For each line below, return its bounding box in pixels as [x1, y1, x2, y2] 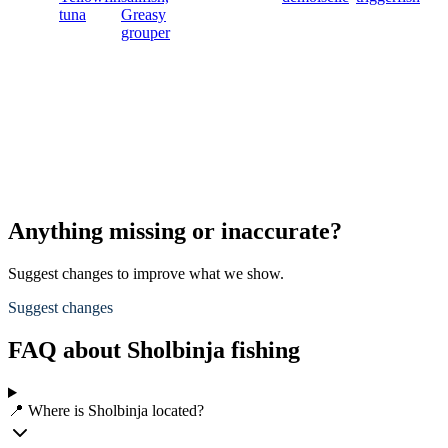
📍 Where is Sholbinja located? [8, 402, 204, 419]
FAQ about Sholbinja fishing [8, 337, 300, 364]
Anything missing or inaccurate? [8, 218, 342, 245]
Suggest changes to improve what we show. [8, 265, 284, 283]
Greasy [121, 6, 166, 24]
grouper [121, 24, 170, 42]
